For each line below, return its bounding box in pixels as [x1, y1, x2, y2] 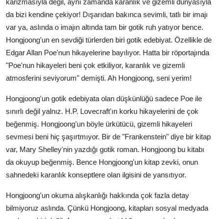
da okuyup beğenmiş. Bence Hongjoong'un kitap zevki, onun [6, 157, 198, 166]
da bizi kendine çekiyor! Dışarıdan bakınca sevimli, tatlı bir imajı [6, 10, 208, 19]
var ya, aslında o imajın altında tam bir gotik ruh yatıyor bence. [6, 22, 203, 31]
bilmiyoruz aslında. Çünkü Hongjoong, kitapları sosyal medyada [6, 203, 208, 212]
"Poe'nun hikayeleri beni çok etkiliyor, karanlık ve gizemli [6, 61, 185, 69]
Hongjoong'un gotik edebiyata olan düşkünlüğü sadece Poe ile [6, 94, 202, 103]
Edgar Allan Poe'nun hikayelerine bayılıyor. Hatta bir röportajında [6, 48, 209, 57]
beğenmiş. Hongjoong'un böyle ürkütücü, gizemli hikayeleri [6, 119, 192, 128]
